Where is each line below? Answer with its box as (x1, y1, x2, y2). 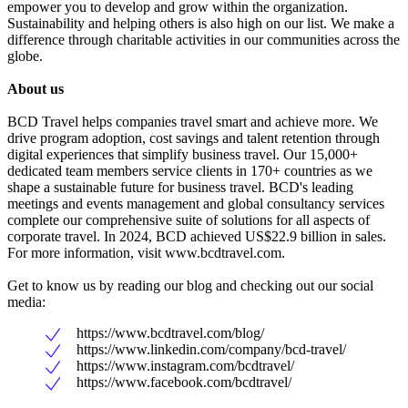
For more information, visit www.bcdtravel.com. (7, 245, 285, 261)
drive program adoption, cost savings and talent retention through (7, 130, 380, 147)
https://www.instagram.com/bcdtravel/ (76, 358, 294, 374)
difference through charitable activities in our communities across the (7, 32, 400, 48)
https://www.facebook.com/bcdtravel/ (76, 374, 291, 391)
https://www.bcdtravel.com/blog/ (76, 325, 264, 342)
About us (7, 81, 64, 97)
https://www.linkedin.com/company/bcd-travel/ (76, 342, 346, 358)
